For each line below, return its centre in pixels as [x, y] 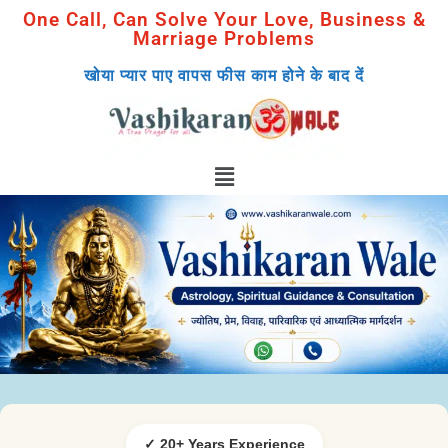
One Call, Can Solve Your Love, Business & [224, 19]
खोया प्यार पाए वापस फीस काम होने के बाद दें [224, 75]
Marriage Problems [224, 38]
